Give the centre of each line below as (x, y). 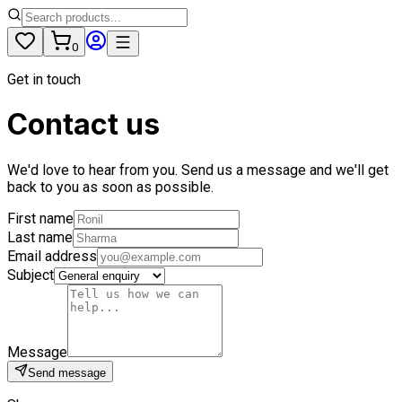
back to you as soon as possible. (110, 187)
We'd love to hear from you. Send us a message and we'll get (198, 170)
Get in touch (44, 79)
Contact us (83, 125)
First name (40, 218)
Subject (31, 275)
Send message (67, 372)
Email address (52, 256)
